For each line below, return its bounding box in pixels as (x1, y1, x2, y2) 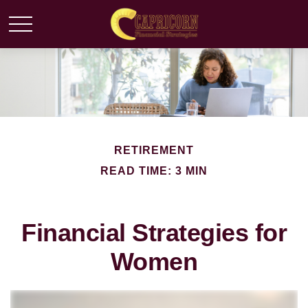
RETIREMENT (114, 144, 194, 156)
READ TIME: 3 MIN (100, 165, 208, 177)
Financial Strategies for (21, 219, 287, 247)
